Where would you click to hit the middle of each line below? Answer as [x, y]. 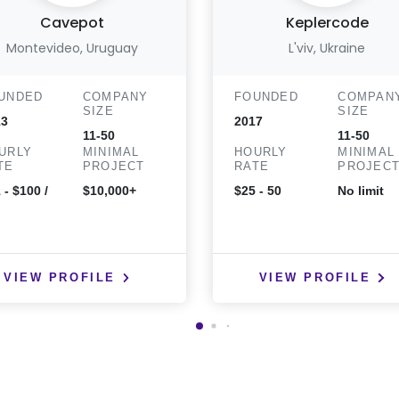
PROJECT [114, 166]
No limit [361, 191]
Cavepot [72, 23]
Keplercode [327, 23]
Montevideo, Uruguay [72, 48]
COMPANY [115, 97]
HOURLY [261, 152]
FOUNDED [266, 97]
